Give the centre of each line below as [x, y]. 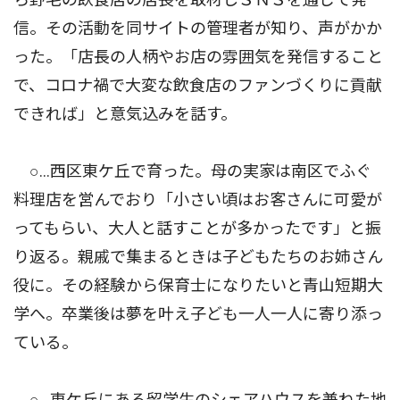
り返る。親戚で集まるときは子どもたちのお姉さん [198, 257]
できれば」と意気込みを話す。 [125, 114]
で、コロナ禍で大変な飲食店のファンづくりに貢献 [198, 86]
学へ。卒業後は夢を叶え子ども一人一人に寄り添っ [198, 314]
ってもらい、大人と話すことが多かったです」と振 [197, 229]
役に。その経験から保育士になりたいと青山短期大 [198, 286]
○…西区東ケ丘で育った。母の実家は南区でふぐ [192, 171]
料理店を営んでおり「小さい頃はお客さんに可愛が [198, 200]
